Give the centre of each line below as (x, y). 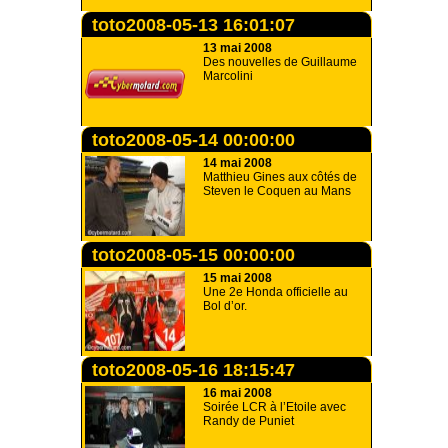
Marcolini (228, 76)
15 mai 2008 (237, 278)
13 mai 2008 (237, 48)
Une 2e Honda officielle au (275, 292)
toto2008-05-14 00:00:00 (193, 140)
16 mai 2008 (237, 393)
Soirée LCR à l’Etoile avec (274, 407)
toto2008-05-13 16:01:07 (193, 25)
